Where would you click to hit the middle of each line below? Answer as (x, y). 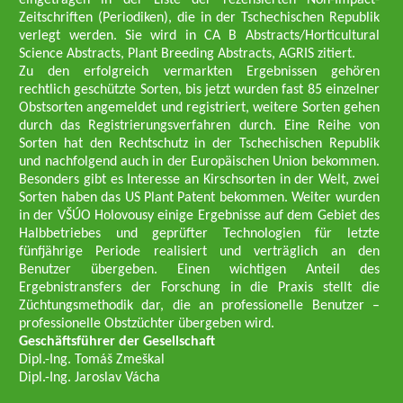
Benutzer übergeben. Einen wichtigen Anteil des (199, 270)
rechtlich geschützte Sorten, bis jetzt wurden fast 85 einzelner (199, 90)
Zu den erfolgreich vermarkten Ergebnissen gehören (199, 72)
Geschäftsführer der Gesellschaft (121, 342)
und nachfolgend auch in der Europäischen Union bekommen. (199, 162)
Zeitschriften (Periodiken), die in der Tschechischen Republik (199, 18)
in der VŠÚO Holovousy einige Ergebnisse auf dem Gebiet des (199, 216)
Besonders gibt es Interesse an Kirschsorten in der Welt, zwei (199, 180)
